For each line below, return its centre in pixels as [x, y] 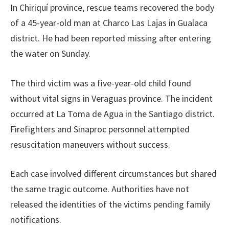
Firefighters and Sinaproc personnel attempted [100, 129]
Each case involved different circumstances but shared [113, 174]
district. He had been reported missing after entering [111, 38]
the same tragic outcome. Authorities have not [100, 189]
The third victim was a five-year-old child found [101, 83]
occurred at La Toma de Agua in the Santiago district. [112, 113]
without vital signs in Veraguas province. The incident [111, 98]
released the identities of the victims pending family [110, 204]
